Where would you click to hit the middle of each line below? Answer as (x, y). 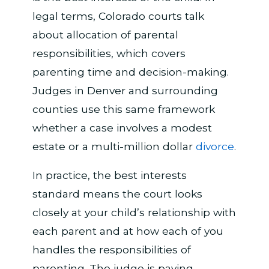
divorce (215, 146)
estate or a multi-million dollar (114, 146)
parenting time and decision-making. (130, 71)
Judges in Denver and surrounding (125, 90)
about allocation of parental (105, 34)
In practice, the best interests (109, 175)
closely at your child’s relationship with (134, 213)
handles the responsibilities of (111, 250)
